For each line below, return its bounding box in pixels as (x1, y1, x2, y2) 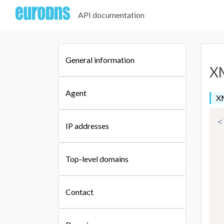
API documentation (78, 10, 145, 19)
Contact (65, 186, 93, 196)
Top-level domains (65, 153, 128, 163)
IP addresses (65, 120, 109, 130)
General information (65, 54, 134, 64)
